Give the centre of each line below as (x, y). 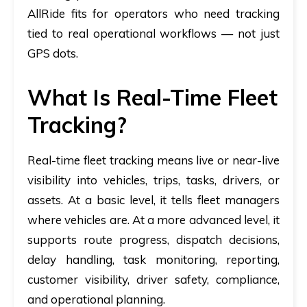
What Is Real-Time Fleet (152, 97)
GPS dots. (53, 53)
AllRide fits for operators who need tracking (153, 13)
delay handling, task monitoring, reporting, (153, 259)
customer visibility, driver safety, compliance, (153, 279)
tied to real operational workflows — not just (153, 33)
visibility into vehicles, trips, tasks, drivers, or (153, 180)
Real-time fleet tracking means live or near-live (153, 160)
